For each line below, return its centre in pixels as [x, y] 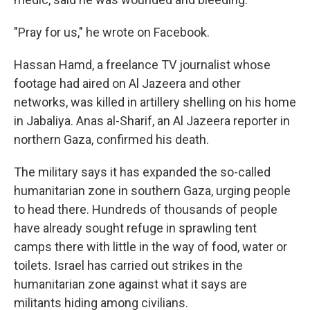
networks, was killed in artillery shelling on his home [155, 102]
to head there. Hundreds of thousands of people [146, 210]
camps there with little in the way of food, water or [151, 247]
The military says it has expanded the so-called [142, 172]
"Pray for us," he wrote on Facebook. [112, 33]
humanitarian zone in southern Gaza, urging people [152, 191]
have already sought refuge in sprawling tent [135, 228]
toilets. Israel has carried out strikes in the [128, 266]
